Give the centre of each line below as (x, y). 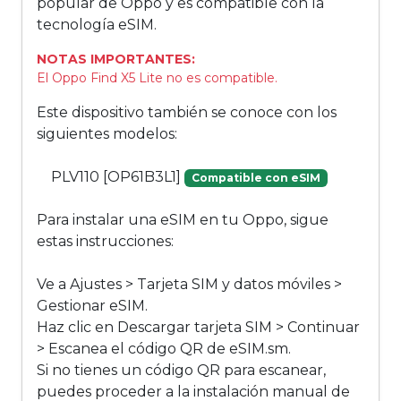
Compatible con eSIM (256, 178)
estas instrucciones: (105, 242)
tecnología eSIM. (97, 25)
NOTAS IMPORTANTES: (116, 60)
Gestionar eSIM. (92, 306)
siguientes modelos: (107, 134)
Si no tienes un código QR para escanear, (181, 371)
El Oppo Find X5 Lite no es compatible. (157, 78)
